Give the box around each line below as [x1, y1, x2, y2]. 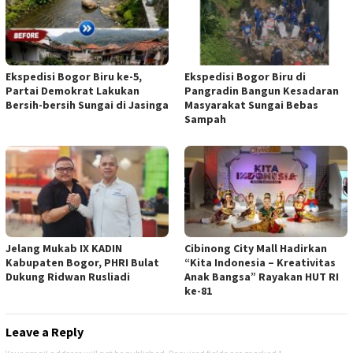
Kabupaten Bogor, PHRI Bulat [6, 255, 159, 269]
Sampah [184, 111, 226, 126]
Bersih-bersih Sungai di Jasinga [6, 97, 169, 112]
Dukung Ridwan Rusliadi [6, 269, 130, 284]
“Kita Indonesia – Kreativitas [184, 255, 336, 269]
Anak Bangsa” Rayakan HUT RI [184, 269, 339, 284]
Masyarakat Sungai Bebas [184, 97, 318, 112]
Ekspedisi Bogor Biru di [184, 69, 306, 84]
